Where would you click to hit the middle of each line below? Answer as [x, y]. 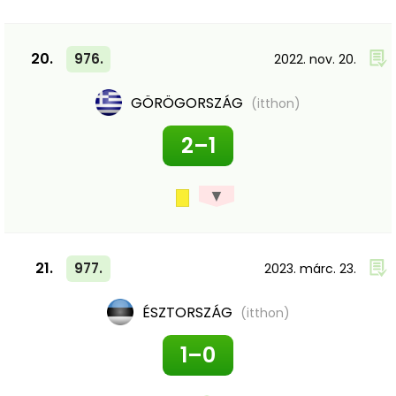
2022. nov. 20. [315, 59]
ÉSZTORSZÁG [189, 312]
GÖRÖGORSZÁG [189, 103]
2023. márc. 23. [310, 269]
